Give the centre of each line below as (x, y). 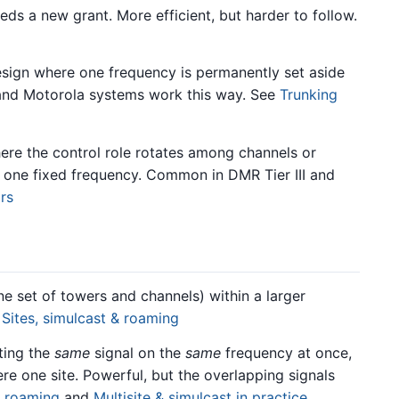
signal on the (138, 353)
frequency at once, (286, 353)
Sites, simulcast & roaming (90, 318)
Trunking (309, 95)
